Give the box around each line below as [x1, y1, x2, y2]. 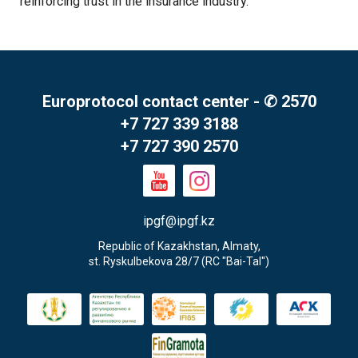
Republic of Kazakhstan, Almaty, [97, 240, 261, 253]
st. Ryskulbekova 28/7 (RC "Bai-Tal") [89, 255, 269, 268]
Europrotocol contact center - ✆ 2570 [42, 92, 316, 112]
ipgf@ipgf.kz [143, 213, 215, 229]
